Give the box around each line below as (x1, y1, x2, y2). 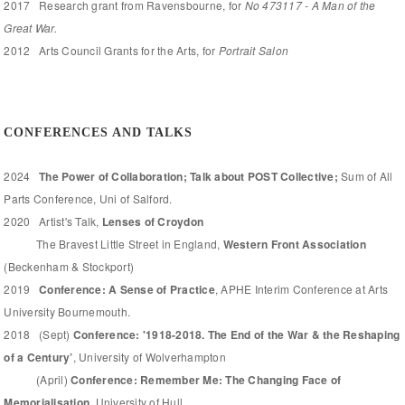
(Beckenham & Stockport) (4, 258, 135, 274)
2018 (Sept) (4, 325, 71, 342)
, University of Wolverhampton (72, 348, 226, 364)
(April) (4, 371, 71, 387)
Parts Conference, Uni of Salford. (4, 190, 173, 206)
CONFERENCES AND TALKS (4, 125, 193, 139)
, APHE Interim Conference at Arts (214, 280, 389, 297)
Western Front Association (222, 235, 366, 252)
